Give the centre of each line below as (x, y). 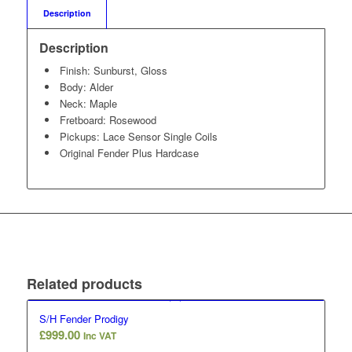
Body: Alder (86, 87)
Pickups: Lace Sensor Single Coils (138, 137)
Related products (84, 284)
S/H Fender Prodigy (84, 319)
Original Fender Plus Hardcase (129, 153)
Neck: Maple (88, 104)
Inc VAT (99, 336)
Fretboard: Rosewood (108, 120)
